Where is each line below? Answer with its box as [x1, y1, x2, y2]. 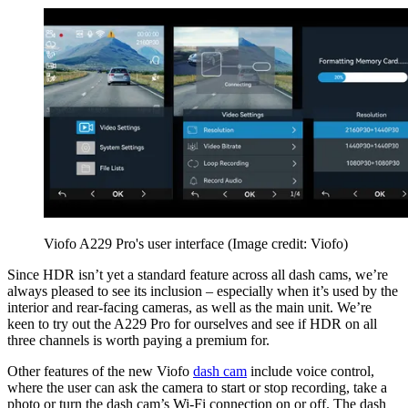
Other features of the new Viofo [7, 362, 193, 379]
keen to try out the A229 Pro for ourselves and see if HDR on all [7, 315, 377, 331]
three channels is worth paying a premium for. [7, 331, 270, 348]
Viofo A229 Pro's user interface [44, 235, 228, 251]
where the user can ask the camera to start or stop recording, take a [7, 379, 387, 395]
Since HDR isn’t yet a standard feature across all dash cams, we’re [7, 266, 388, 282]
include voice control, [247, 362, 374, 379]
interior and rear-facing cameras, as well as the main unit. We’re [7, 299, 372, 315]
